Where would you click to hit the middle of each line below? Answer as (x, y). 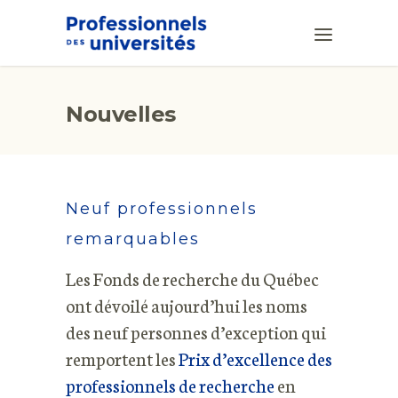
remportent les (122, 358)
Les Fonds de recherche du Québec (192, 278)
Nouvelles (121, 114)
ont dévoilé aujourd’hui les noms (187, 305)
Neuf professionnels (162, 209)
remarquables (133, 239)
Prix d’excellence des (255, 358)
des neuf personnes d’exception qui (196, 331)
